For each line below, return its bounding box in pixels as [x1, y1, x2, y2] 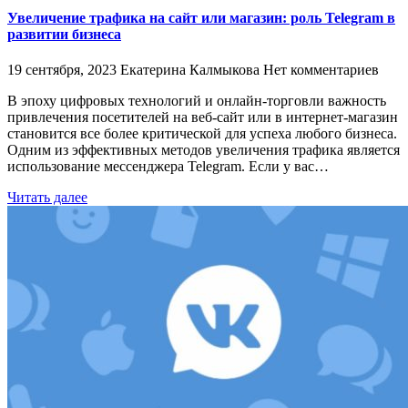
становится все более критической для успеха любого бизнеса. [7, 125, 397, 141]
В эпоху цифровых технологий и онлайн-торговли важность [7, 92, 386, 108]
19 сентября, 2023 [7, 61, 117, 77]
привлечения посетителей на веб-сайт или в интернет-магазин [7, 108, 398, 125]
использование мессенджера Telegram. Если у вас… [7, 158, 329, 174]
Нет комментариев [263, 61, 379, 77]
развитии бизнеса [7, 25, 121, 42]
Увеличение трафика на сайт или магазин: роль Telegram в [7, 9, 395, 25]
